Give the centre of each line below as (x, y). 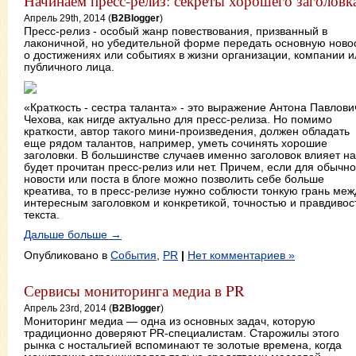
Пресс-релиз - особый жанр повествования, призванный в (176, 31)
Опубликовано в (67, 255)
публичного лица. (69, 66)
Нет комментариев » (241, 255)
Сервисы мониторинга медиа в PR (134, 290)
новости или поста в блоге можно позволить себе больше (174, 179)
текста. (42, 215)
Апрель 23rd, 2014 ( (68, 308)
